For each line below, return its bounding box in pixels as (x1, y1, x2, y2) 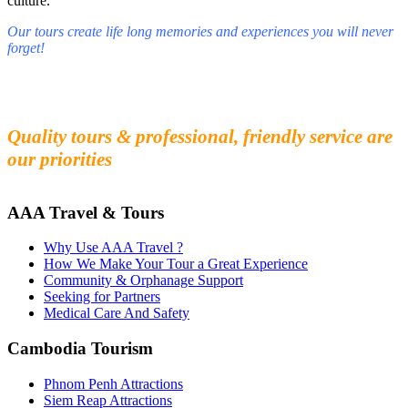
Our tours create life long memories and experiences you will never (7, 24, 393, 40)
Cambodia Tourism (7, 339, 153, 359)
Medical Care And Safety (44, 305, 189, 321)
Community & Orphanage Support (44, 272, 243, 289)
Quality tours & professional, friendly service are (7, 126, 393, 148)
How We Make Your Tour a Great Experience (44, 256, 308, 272)
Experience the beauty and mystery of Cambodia (7, 106, 346, 126)
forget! (7, 40, 45, 56)
